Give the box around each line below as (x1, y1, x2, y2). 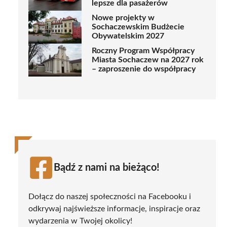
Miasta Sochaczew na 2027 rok (92, 56, 204, 64)
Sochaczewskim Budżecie (92, 23, 184, 31)
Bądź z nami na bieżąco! (54, 162, 160, 173)
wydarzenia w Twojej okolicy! (28, 216, 132, 225)
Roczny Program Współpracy (92, 47, 195, 55)
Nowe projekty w (92, 14, 155, 22)
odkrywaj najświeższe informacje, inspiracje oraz (28, 204, 200, 213)
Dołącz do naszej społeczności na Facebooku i (28, 192, 191, 201)
